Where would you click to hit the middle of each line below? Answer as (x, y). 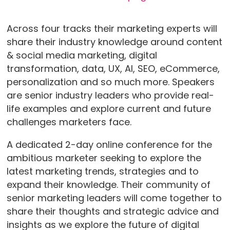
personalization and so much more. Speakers (110, 82)
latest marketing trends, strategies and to (102, 171)
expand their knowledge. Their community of (108, 185)
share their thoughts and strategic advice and (112, 212)
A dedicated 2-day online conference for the (109, 145)
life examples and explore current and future (109, 109)
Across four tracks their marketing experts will (112, 29)
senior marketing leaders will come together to (114, 198)
